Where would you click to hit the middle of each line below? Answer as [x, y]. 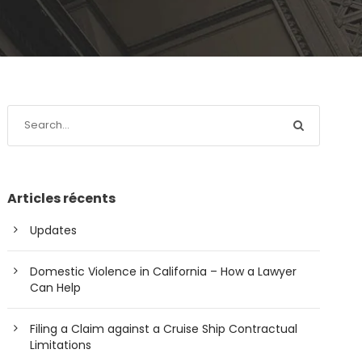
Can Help [56, 287]
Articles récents [62, 198]
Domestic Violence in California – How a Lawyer [164, 271]
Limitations [61, 345]
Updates [54, 230]
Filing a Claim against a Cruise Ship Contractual [164, 328]
